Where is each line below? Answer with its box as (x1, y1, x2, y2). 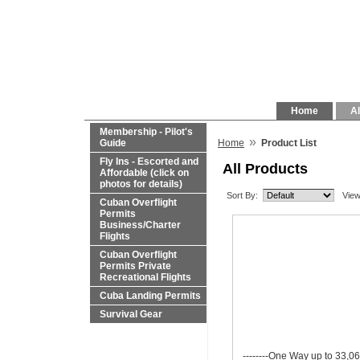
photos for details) (100, 178, 182, 190)
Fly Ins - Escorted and (100, 156, 198, 167)
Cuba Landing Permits (100, 290, 201, 301)
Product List (261, 137, 317, 149)
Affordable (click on (100, 167, 189, 178)
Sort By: (227, 190, 258, 201)
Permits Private (100, 260, 171, 272)
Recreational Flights (100, 272, 191, 283)
